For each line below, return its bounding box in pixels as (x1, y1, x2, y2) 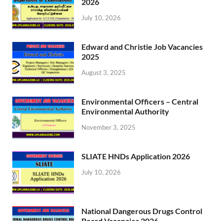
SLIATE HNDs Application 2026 (81, 151, 190, 161)
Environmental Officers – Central (81, 97, 198, 107)
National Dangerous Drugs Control (81, 206, 202, 216)
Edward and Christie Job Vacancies (81, 42, 203, 52)
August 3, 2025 (81, 68, 126, 76)
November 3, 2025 (81, 123, 136, 131)
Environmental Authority (81, 107, 169, 116)
